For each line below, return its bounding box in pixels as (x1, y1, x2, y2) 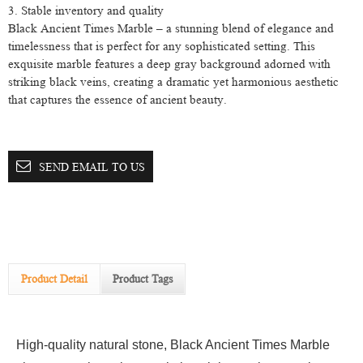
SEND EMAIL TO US (39, 160, 145, 173)
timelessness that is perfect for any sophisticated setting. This (8, 40, 315, 53)
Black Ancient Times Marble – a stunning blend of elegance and (8, 22, 334, 36)
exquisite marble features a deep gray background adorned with (8, 58, 331, 71)
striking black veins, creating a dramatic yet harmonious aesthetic (8, 75, 339, 89)
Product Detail (21, 272, 88, 285)
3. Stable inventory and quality (8, 4, 164, 18)
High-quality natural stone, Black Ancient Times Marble (16, 338, 330, 352)
